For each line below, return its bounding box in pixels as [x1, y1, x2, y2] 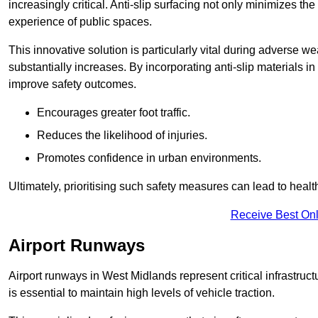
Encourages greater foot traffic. [37, 106, 190, 119]
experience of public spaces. [9, 16, 152, 28]
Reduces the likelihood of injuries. [37, 129, 207, 142]
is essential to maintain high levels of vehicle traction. [9, 287, 275, 300]
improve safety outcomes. [9, 78, 136, 91]
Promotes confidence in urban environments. [37, 152, 261, 165]
